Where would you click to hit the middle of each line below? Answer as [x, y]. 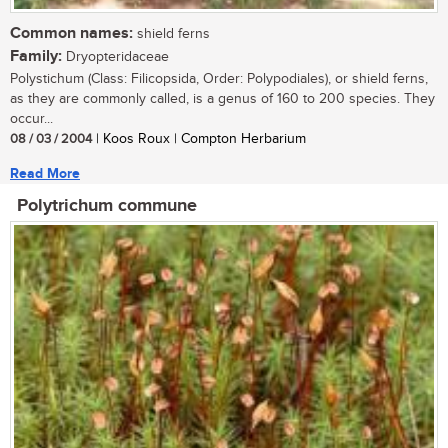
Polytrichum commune [107, 206]
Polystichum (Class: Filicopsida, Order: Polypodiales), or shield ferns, [219, 79]
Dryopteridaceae [115, 57]
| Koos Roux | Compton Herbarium [199, 139]
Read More [45, 174]
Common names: [71, 34]
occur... [31, 119]
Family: [36, 57]
